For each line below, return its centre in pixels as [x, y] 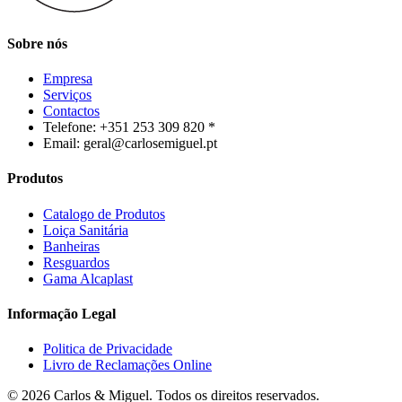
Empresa [68, 79]
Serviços [67, 95]
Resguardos [76, 262]
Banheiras [71, 246]
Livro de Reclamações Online [127, 365]
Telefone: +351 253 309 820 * [129, 127]
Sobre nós [37, 43]
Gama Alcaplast [88, 278]
